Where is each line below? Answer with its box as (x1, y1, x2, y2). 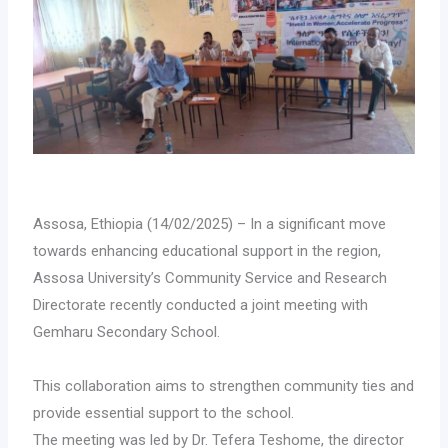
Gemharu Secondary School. (33, 322, 221, 341)
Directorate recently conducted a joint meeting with (33, 295, 369, 314)
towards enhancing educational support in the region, (33, 241, 382, 260)
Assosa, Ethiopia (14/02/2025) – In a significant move (33, 214, 387, 233)
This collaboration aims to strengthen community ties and (33, 376, 415, 395)
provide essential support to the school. (33, 403, 295, 422)
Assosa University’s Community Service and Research (33, 268, 388, 287)
